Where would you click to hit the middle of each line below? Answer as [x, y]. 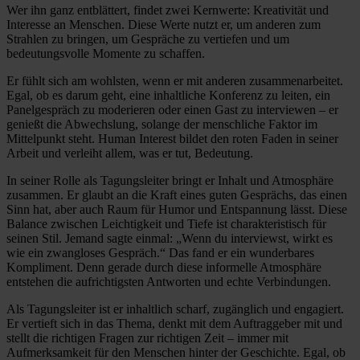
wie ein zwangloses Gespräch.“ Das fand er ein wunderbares [160, 252]
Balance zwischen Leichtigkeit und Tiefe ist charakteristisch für [166, 223]
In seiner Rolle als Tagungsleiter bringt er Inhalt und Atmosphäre [170, 180]
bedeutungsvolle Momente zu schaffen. [106, 53]
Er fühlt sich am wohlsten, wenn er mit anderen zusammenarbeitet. [175, 80]
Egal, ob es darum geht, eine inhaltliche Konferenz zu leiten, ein [168, 95]
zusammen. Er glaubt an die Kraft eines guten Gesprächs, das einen [177, 194]
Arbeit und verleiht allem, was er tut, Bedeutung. [130, 153]
